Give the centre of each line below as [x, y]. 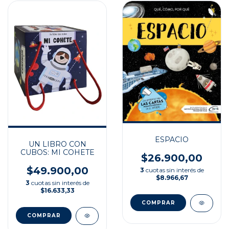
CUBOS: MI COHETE [57, 152]
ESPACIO [172, 140]
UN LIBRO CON [57, 144]
